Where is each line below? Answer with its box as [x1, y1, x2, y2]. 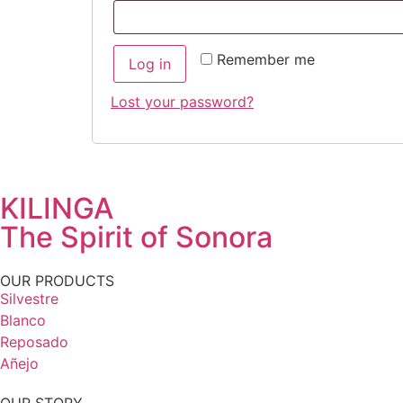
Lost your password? [111, 93, 254, 111]
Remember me [217, 50, 315, 68]
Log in [129, 55, 171, 73]
